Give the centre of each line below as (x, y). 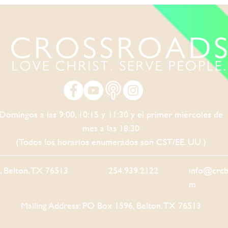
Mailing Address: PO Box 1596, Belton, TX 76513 (111, 205)
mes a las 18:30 (111, 128)
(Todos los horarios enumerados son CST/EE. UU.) (111, 142)
